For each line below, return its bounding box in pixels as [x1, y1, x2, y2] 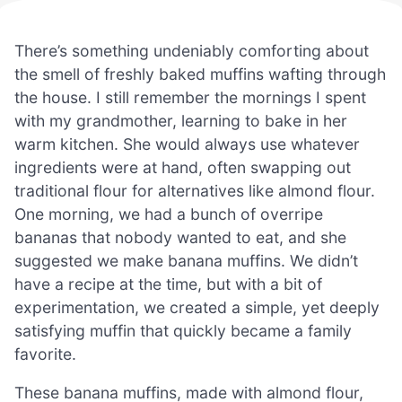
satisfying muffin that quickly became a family [14, 320, 352, 340]
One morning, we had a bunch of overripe [14, 204, 323, 223]
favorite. [14, 344, 76, 363]
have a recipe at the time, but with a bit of [14, 274, 322, 293]
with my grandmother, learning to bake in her [14, 110, 347, 130]
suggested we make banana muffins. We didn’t [14, 250, 358, 270]
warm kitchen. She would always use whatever [14, 134, 360, 153]
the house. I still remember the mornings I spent [14, 87, 366, 107]
